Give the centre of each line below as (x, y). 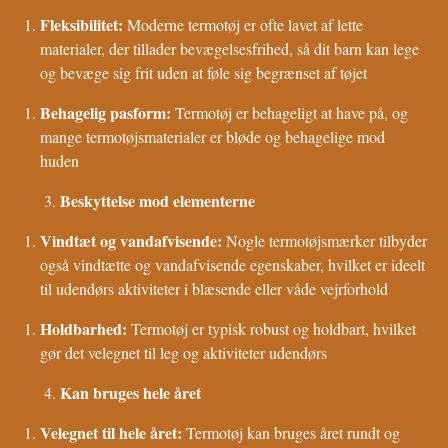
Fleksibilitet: (84, 24)
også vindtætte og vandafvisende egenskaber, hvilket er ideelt (233, 264)
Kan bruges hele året (130, 392)
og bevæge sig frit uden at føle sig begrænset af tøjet (204, 72)
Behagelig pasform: (108, 112)
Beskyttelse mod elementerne (157, 200)
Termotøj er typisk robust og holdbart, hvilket (274, 328)
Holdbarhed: (86, 328)
